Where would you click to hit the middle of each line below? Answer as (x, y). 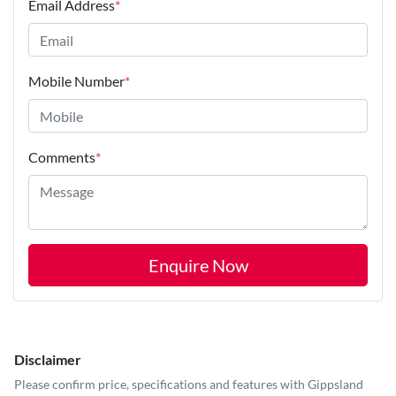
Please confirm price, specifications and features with (161, 385)
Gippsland (335, 385)
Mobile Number (76, 81)
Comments (62, 157)
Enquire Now (198, 266)
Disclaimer (48, 360)
